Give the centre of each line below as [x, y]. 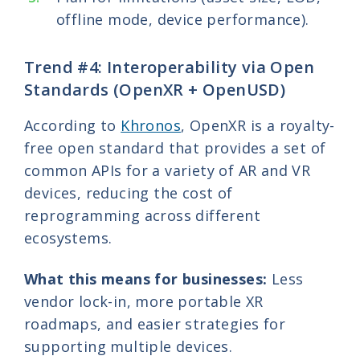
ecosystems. [68, 237]
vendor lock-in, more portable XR [144, 302]
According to [73, 125]
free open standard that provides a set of [175, 147]
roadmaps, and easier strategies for [155, 324]
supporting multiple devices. [129, 347]
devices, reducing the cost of [129, 192]
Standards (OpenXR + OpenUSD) [155, 89]
